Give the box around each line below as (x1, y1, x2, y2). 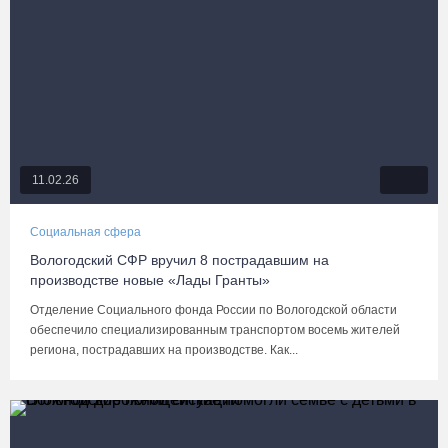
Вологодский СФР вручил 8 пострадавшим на (30, 252, 329, 268)
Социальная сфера (30, 225, 141, 239)
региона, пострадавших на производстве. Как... (30, 343, 298, 357)
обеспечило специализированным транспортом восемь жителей (30, 323, 400, 337)
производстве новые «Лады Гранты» (30, 272, 270, 288)
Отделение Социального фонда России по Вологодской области (30, 303, 397, 317)
